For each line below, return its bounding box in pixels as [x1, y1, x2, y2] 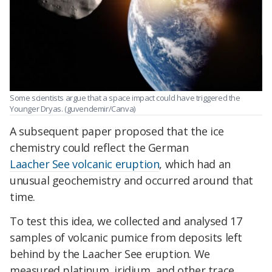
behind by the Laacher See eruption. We [10, 246, 210, 261]
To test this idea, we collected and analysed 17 [10, 213, 242, 228]
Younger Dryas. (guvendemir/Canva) [10, 103, 135, 114]
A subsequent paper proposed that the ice [10, 124, 225, 138]
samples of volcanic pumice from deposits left [10, 229, 243, 245]
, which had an [159, 157, 231, 171]
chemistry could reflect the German [10, 140, 189, 155]
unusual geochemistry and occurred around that [10, 173, 254, 188]
